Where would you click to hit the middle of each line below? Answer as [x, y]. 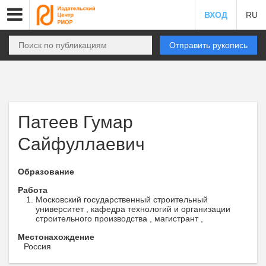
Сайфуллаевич [81, 144]
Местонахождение [56, 237]
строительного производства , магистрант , [119, 218]
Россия [37, 246]
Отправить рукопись [208, 45]
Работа [33, 190]
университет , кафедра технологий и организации [133, 209]
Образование [46, 172]
